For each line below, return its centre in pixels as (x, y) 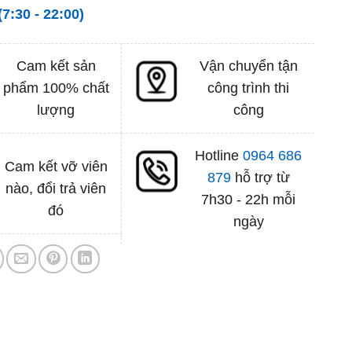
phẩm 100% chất (56, 88)
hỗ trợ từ (260, 177)
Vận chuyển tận (248, 66)
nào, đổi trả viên (56, 188)
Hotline (219, 155)
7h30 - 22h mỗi (249, 199)
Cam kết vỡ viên (56, 166)
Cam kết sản (56, 66)
